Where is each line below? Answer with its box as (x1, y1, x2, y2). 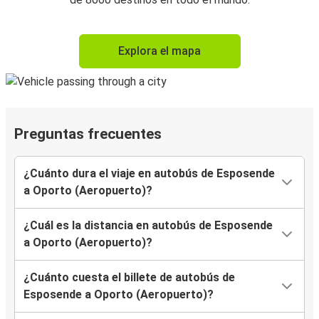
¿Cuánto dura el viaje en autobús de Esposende (23, 167, 275, 181)
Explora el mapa (118, 44, 201, 58)
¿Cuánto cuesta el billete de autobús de (23, 271, 235, 285)
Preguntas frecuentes (14, 125, 162, 143)
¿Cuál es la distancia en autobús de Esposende (23, 219, 273, 233)
